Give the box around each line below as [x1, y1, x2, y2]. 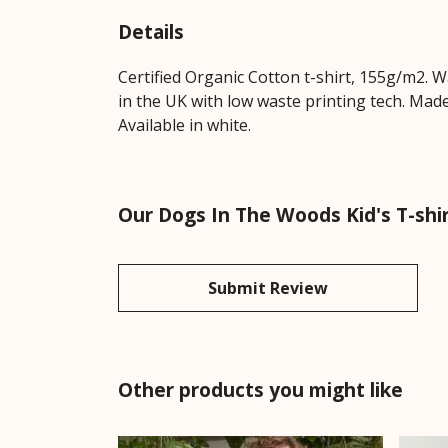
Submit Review [208, 276, 328, 299]
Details [118, 17, 184, 45]
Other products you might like [118, 375, 403, 403]
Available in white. [118, 113, 251, 136]
